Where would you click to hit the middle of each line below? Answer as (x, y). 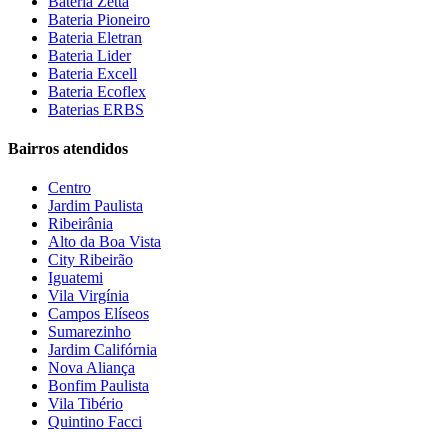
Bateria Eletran (95, 37)
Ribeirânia (80, 224)
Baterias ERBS (96, 109)
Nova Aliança (91, 368)
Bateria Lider (89, 55)
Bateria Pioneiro (99, 19)
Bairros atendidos (68, 148)
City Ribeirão (90, 260)
